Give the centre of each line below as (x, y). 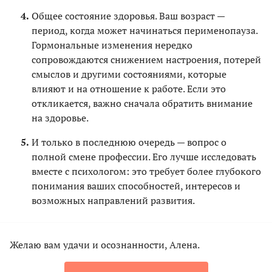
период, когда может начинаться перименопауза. (144, 31)
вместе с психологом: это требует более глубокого (146, 172)
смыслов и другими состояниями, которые (129, 74)
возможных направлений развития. (113, 201)
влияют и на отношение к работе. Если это (129, 89)
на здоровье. (60, 118)
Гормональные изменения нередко (112, 45)
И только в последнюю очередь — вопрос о (129, 142)
